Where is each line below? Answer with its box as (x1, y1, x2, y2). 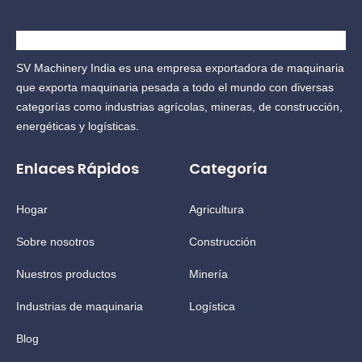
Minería (189, 267, 228, 280)
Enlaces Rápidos (16, 158, 139, 179)
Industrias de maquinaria (16, 300, 143, 313)
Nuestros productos (16, 267, 116, 280)
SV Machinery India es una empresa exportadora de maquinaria (16, 61, 344, 74)
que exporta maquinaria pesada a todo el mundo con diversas (16, 81, 334, 94)
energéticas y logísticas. (16, 120, 139, 133)
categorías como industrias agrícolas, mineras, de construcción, (16, 100, 343, 113)
